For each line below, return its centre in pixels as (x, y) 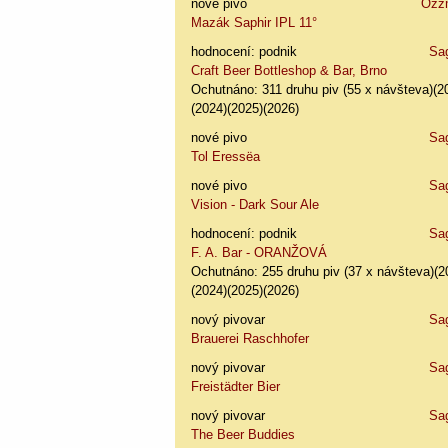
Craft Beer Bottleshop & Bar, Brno (289, 70)
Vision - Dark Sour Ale (255, 204)
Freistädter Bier (236, 386)
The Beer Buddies (243, 434)
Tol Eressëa (226, 156)
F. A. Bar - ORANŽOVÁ (259, 252)
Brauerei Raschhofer (250, 338)
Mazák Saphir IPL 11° (254, 22)
